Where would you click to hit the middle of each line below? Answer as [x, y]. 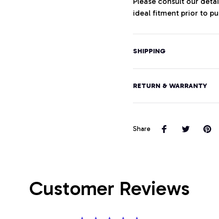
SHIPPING [149, 51]
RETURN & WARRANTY [170, 86]
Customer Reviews [109, 188]
